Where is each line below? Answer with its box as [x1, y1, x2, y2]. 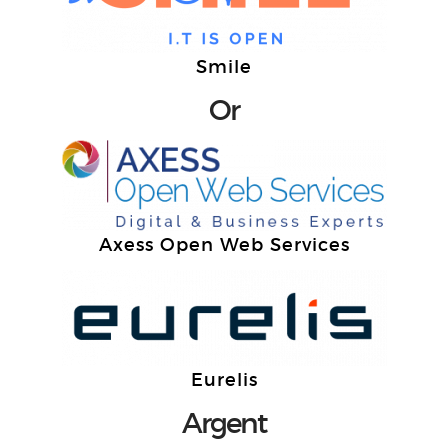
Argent [182, 406, 266, 441]
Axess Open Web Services [98, 234, 350, 256]
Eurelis [190, 369, 258, 391]
